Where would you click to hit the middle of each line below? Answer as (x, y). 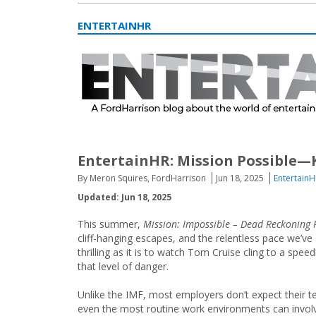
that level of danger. (124, 266)
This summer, (110, 224)
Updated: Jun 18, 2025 (124, 197)
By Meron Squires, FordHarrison (142, 178)
